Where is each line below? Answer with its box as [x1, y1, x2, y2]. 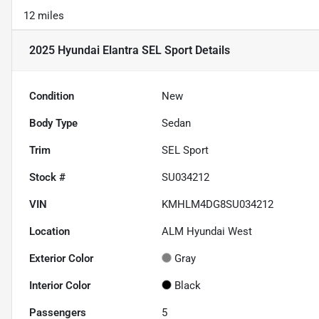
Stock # [29, 171, 66, 184]
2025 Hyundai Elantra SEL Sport [29, 43, 192, 58]
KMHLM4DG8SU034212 [162, 198, 274, 211]
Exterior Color [29, 252, 93, 266]
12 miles [23, 9, 64, 23]
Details [192, 43, 230, 58]
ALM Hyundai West [162, 225, 253, 239]
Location [29, 225, 70, 239]
